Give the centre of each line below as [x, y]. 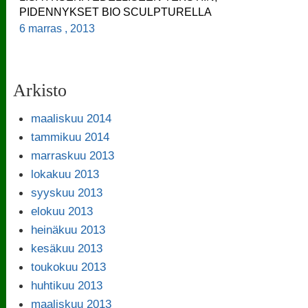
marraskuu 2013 [72, 155]
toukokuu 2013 [68, 266]
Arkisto [40, 90]
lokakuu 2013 [65, 174]
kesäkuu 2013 [66, 248]
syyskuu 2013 [66, 192]
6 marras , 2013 [60, 28]
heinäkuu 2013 [68, 229]
